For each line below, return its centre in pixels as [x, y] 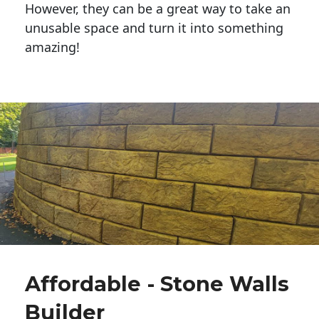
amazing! [52, 47]
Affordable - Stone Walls [157, 284]
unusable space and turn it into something [154, 28]
